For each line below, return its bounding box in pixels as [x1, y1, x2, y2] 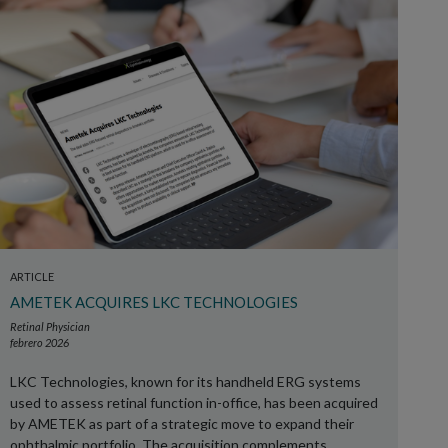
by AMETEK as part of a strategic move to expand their [10, 415, 354, 432]
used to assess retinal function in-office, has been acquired [10, 394, 378, 411]
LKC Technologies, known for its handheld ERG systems [10, 373, 361, 390]
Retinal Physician [10, 320, 90, 333]
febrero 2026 [10, 336, 69, 349]
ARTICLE [10, 270, 54, 283]
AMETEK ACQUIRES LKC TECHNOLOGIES [10, 293, 298, 311]
